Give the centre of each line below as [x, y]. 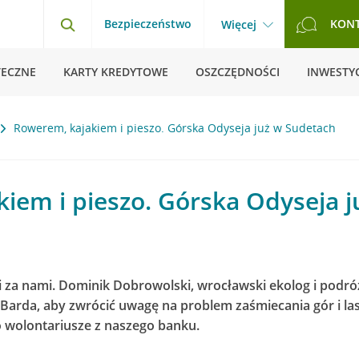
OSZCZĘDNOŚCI [238, 72]
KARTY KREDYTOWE [116, 72]
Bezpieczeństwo [148, 24]
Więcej [239, 24]
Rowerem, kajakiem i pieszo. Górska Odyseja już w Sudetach [175, 128]
